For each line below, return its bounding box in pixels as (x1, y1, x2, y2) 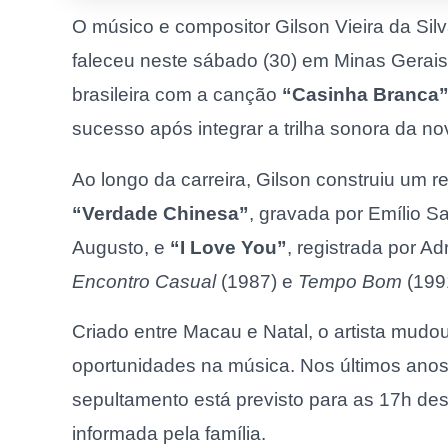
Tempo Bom (298, 270, 402, 292)
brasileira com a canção (72, 83, 282, 105)
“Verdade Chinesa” (72, 202, 249, 224)
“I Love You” (170, 236, 287, 258)
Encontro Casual (72, 270, 216, 292)
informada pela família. (72, 423, 266, 445)
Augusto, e (72, 236, 170, 258)
